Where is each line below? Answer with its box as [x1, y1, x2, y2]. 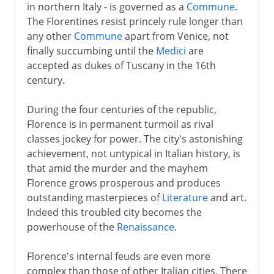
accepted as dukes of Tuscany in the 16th [26, 58, 216, 72]
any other [26, 29, 74, 43]
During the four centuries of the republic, [26, 102, 217, 116]
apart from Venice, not [122, 29, 229, 43]
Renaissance [116, 220, 174, 234]
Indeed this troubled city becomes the [26, 205, 202, 219]
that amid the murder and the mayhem [26, 161, 208, 175]
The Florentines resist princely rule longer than [26, 14, 243, 28]
